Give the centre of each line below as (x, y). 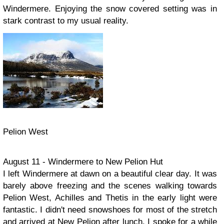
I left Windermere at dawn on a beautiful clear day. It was (110, 174)
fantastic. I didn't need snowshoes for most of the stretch (110, 210)
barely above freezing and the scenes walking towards (110, 186)
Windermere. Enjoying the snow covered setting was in (110, 9)
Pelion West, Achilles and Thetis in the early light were (110, 198)
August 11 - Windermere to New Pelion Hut (83, 162)
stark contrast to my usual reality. (67, 21)
